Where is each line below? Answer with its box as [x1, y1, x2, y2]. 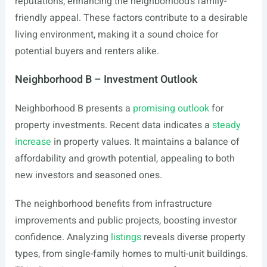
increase [14, 135, 51, 149]
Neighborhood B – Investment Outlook [14, 72, 197, 88]
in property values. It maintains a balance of [51, 135, 240, 149]
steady [212, 118, 241, 132]
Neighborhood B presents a [14, 101, 133, 116]
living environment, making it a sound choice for [14, 27, 218, 42]
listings [110, 230, 141, 244]
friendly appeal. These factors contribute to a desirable [14, 11, 248, 25]
